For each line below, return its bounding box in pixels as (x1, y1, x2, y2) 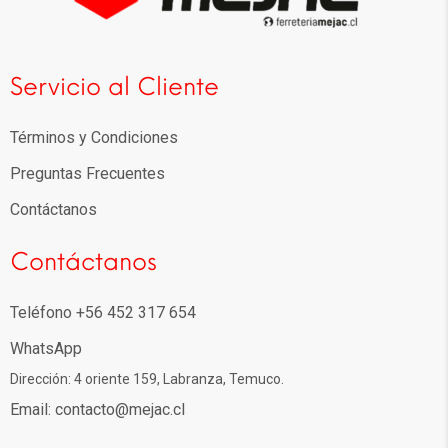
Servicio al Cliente (10, 72, 219, 102)
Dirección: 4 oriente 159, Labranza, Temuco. (10, 371, 284, 388)
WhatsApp (10, 339, 82, 359)
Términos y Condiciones (10, 128, 178, 148)
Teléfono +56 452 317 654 (10, 303, 196, 323)
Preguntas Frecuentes (10, 164, 165, 184)
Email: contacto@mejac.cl (10, 400, 185, 420)
